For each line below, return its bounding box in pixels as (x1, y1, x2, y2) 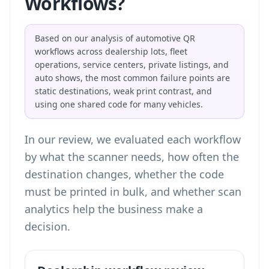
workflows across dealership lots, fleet (35, 46, 187, 57)
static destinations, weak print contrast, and (35, 85, 212, 97)
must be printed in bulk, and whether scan (25, 184, 241, 199)
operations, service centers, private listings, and (35, 59, 229, 70)
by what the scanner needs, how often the (25, 150, 239, 164)
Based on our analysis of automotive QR (35, 32, 195, 44)
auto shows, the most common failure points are (35, 72, 230, 83)
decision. (25, 219, 70, 234)
